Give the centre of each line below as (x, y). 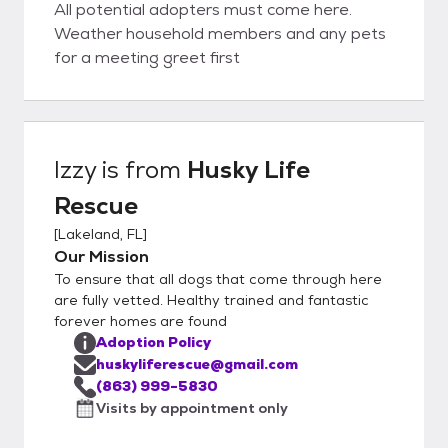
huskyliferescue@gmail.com (197, 363)
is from (141, 169)
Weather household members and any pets (220, 33)
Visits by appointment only (192, 407)
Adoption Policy (153, 341)
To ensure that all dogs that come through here (218, 278)
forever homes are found (140, 320)
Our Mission (101, 256)
